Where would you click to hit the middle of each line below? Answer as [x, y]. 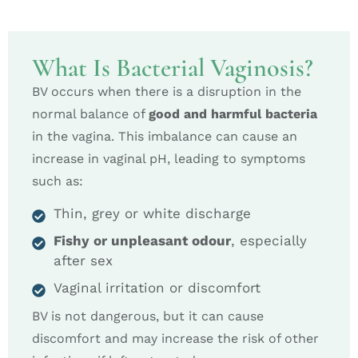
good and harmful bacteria [233, 113]
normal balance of [90, 113]
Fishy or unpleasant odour [142, 241]
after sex [83, 261]
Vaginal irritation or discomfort [157, 288]
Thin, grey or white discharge [152, 214]
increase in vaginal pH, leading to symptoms [169, 158]
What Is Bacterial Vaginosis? [173, 67]
